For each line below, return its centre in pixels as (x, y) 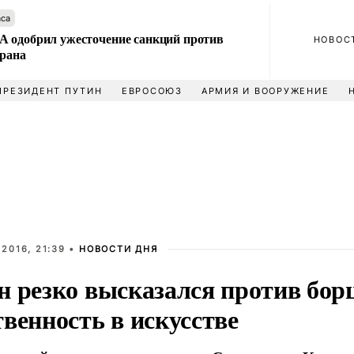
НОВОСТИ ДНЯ (119, 249)
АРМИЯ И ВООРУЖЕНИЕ (265, 91)
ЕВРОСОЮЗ (152, 91)
